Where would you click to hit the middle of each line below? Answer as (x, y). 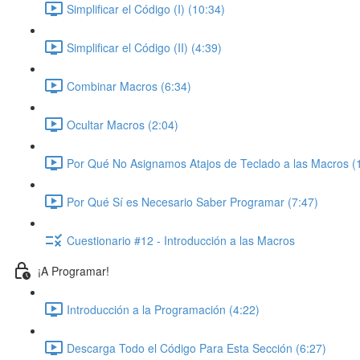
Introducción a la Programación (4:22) (163, 309)
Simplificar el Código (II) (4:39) (144, 47)
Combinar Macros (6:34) (129, 86)
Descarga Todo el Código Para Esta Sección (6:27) (196, 348)
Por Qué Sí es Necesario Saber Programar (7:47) (192, 201)
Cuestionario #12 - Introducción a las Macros (181, 240)
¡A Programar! (74, 270)
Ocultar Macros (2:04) (123, 124)
